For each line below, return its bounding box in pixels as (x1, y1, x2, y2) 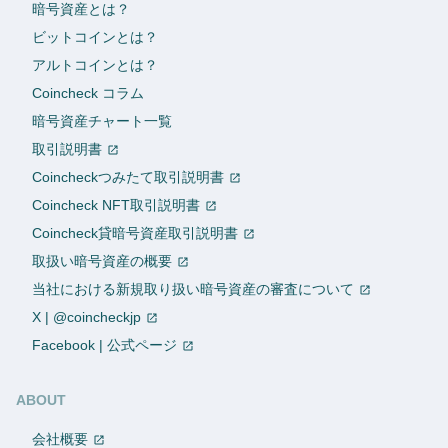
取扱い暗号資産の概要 (32, 252, 172, 269)
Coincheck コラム (32, 84, 144, 101)
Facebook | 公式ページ (32, 336, 177, 353)
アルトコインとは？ (32, 56, 158, 73)
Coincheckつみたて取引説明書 (32, 168, 224, 185)
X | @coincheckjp (32, 308, 141, 325)
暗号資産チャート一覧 (32, 112, 172, 129)
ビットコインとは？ (32, 28, 158, 45)
